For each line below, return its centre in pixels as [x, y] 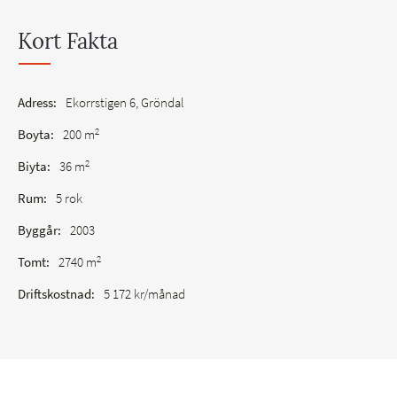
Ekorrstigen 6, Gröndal [125, 103]
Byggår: [39, 230]
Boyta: [36, 135]
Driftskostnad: [56, 294]
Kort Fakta [68, 42]
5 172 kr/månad [144, 294]
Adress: [37, 103]
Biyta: [34, 167]
